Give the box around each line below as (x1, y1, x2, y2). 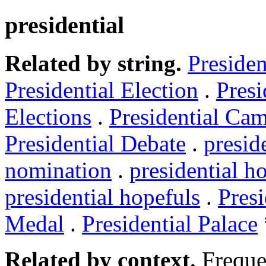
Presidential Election (5, 77, 198, 103)
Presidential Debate (5, 131, 186, 157)
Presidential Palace (82, 211, 258, 237)
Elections (5, 104, 91, 130)
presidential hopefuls (5, 184, 200, 210)
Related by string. (5, 50, 182, 77)
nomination (5, 157, 112, 183)
